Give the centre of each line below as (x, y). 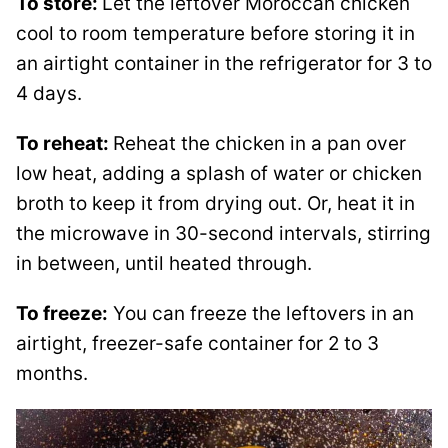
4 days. (49, 94)
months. (52, 374)
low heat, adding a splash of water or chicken (219, 174)
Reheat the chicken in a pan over (259, 144)
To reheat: (64, 144)
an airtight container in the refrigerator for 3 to (224, 64)
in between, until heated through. (164, 264)
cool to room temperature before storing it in (215, 34)
